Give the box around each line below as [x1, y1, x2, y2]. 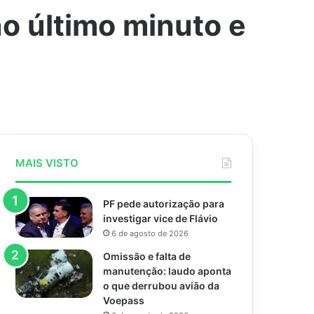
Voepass [103, 294, 145, 306]
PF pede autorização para [103, 198, 225, 210]
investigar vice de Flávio [103, 212, 219, 224]
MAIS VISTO [15, 156, 79, 170]
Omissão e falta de [103, 250, 191, 262]
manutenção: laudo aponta [103, 265, 232, 277]
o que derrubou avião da [103, 280, 220, 292]
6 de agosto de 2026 [111, 228, 189, 238]
